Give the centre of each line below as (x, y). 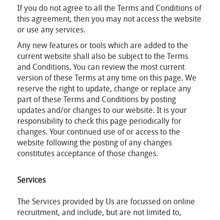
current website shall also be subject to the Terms (103, 56)
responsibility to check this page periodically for (99, 121)
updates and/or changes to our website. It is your (102, 110)
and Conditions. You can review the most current (101, 67)
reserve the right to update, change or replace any (104, 88)
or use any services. (51, 29)
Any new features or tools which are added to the (103, 45)
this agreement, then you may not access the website (109, 19)
